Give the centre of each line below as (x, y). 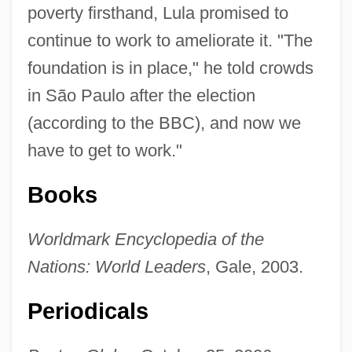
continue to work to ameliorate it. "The (170, 40)
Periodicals (88, 311)
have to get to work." (104, 150)
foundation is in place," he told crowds (170, 68)
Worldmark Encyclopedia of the (145, 239)
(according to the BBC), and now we (164, 123)
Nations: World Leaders (116, 266)
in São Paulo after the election (141, 95)
